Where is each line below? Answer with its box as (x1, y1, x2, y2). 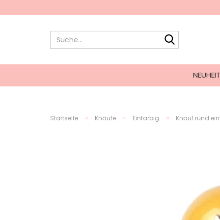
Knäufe (95, 114, 116, 122)
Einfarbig (133, 114, 159, 122)
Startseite (50, 114, 78, 122)
